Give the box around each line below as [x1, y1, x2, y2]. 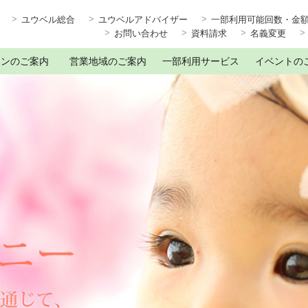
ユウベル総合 [21, 14, 75, 25]
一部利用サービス [162, 56, 239, 67]
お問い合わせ [113, 28, 168, 38]
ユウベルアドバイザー [98, 14, 188, 25]
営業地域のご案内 [69, 56, 146, 67]
